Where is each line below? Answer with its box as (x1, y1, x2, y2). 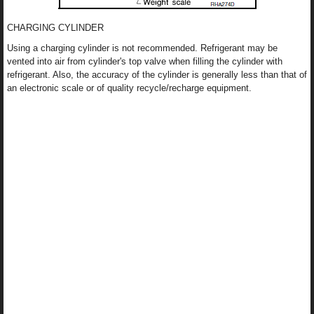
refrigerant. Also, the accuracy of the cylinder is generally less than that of (7, 69, 307, 81)
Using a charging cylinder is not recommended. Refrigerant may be (7, 43, 278, 54)
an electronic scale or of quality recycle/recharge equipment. (7, 83, 252, 94)
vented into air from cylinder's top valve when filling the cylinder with (7, 56, 282, 67)
